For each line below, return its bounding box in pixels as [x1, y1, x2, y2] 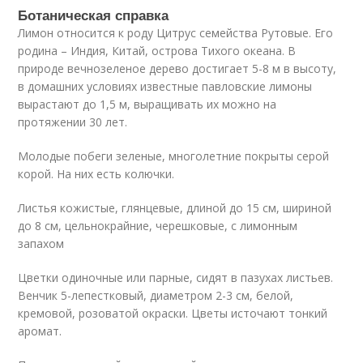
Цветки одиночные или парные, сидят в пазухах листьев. [18, 270, 334, 286]
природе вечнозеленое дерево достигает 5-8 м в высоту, [18, 61, 337, 77]
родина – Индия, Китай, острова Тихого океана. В [18, 43, 297, 59]
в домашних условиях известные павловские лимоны [18, 79, 313, 95]
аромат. [18, 323, 62, 340]
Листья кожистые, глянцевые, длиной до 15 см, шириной [18, 200, 332, 216]
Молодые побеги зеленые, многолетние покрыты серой [18, 148, 330, 164]
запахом [18, 236, 65, 252]
